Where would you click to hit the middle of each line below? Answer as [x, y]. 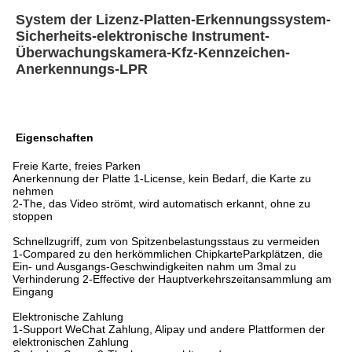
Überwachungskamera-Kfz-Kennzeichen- [153, 53]
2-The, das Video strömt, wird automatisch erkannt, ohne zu [161, 203]
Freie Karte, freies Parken [77, 166]
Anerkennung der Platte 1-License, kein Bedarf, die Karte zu [162, 178]
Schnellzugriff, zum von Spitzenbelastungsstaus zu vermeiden [166, 241]
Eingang [33, 291]
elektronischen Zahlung [71, 342]
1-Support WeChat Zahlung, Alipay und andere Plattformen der [169, 329]
